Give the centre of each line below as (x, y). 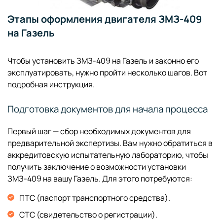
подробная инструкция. (51, 84)
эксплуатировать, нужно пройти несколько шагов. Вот (107, 72)
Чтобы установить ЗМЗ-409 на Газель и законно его (103, 60)
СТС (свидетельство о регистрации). (88, 214)
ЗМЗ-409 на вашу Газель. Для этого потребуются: (100, 178)
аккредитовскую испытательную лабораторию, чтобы (108, 155)
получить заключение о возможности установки (97, 166)
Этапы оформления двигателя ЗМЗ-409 (105, 19)
